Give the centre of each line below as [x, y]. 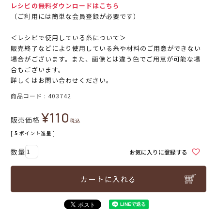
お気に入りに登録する [158, 152]
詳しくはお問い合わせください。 [62, 80]
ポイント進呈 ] [38, 133]
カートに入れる [108, 179]
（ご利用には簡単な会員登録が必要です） [76, 16]
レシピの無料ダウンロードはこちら [65, 6]
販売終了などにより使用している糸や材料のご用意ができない [106, 48]
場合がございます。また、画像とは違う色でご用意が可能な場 [106, 59]
